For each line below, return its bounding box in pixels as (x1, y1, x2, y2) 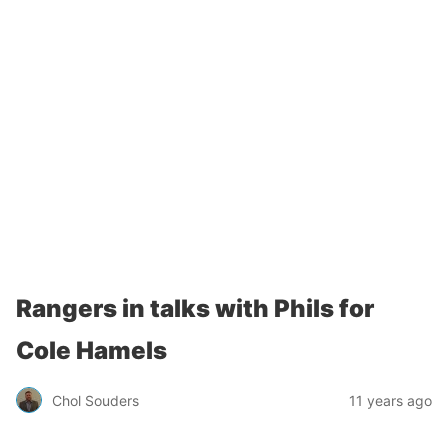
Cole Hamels (16, 336, 167, 365)
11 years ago (349, 391, 432, 409)
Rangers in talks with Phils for (16, 294, 374, 323)
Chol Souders (52, 391, 139, 409)
